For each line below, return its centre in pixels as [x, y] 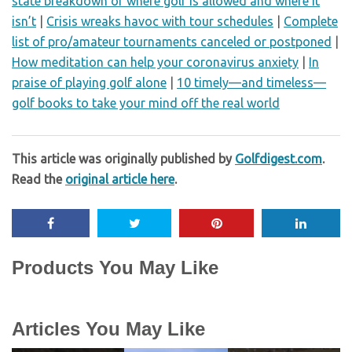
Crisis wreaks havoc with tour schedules [160, 21]
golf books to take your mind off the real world [146, 103]
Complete [311, 21]
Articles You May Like [108, 329]
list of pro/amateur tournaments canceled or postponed [172, 42]
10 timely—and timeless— [251, 82]
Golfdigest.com [279, 159]
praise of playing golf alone [89, 82]
